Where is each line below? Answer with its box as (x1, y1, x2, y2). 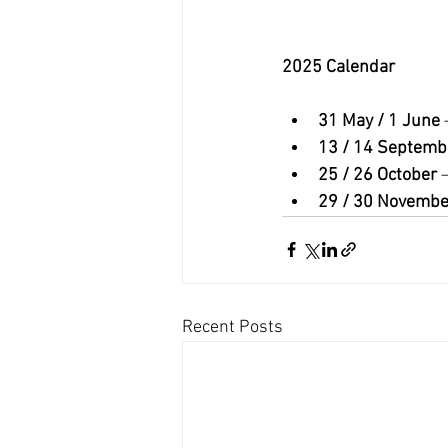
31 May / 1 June (318, 110, 440, 132)
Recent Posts (182, 316, 283, 338)
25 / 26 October (318, 164, 437, 186)
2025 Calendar (282, 56, 395, 78)
